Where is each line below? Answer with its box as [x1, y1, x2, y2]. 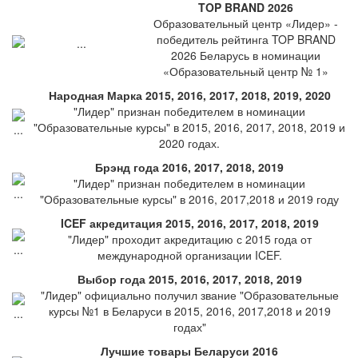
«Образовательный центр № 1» [163, 63, 328, 79]
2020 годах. [159, 135, 220, 151]
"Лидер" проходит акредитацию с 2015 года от [67, 231, 312, 247]
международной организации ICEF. [97, 247, 282, 263]
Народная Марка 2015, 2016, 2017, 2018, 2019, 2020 [48, 87, 331, 103]
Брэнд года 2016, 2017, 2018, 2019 [95, 159, 284, 175]
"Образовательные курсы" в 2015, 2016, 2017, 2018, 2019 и [34, 119, 345, 135]
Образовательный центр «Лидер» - [153, 15, 338, 31]
